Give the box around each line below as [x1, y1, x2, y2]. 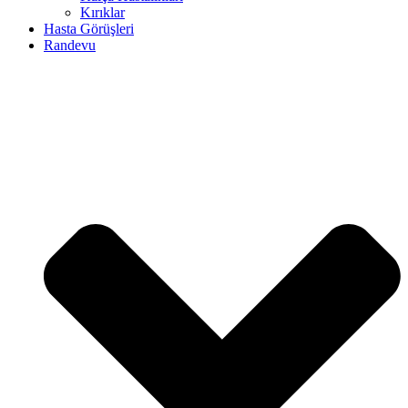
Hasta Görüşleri [44, 20, 134, 36]
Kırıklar [80, 4, 125, 20]
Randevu [44, 36, 96, 53]
